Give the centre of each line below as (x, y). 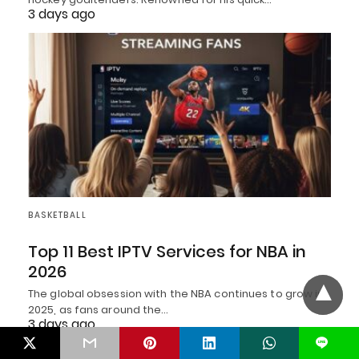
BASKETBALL (57, 216)
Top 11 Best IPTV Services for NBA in (167, 252)
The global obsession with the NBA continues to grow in (176, 294)
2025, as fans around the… (99, 310)
